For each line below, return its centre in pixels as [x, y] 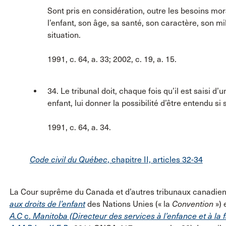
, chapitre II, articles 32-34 [155, 159]
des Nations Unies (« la [128, 204]
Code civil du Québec [68, 159]
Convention [192, 204]
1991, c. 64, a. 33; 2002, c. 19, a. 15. [112, 59]
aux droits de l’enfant [47, 204]
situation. [64, 35]
